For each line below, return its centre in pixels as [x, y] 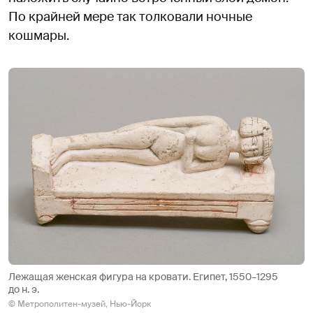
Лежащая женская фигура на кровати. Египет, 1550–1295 [143, 277]
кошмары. [39, 35]
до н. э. [24, 290]
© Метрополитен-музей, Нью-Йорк [80, 304]
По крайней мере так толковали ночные [130, 16]
